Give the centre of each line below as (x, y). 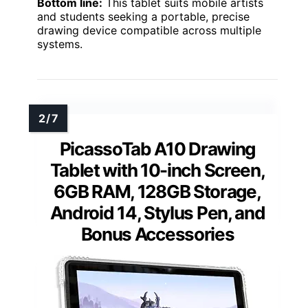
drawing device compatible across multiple (149, 30)
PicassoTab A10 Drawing (157, 148)
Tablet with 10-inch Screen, (157, 170)
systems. (60, 44)
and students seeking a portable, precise (143, 16)
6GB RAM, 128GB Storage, (157, 191)
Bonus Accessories (157, 234)
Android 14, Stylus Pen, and (157, 212)
